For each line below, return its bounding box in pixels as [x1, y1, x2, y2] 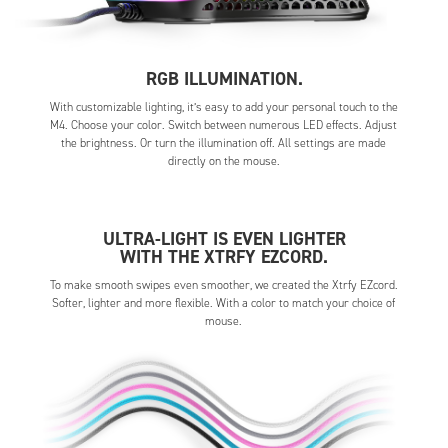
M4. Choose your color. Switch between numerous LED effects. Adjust [50, 117, 398, 134]
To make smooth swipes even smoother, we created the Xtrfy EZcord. [49, 277, 398, 294]
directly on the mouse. [167, 153, 280, 170]
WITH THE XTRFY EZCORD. [120, 245, 328, 270]
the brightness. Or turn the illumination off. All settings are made [61, 135, 387, 152]
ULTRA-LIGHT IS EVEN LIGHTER [102, 227, 346, 252]
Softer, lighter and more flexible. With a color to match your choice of [52, 295, 396, 312]
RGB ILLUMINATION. [145, 67, 303, 92]
